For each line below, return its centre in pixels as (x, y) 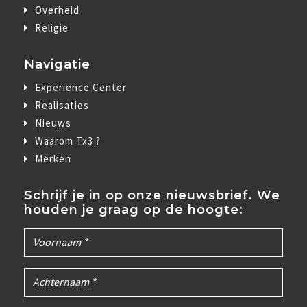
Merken (53, 159)
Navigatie (57, 64)
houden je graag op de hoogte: (134, 210)
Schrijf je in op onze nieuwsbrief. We (152, 195)
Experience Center (81, 87)
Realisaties (62, 105)
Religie (52, 28)
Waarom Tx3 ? (68, 141)
